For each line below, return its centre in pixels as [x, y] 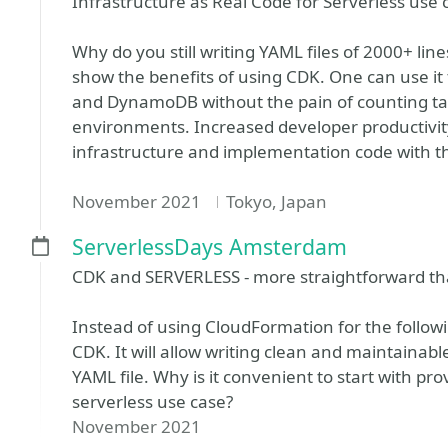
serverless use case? [152, 402]
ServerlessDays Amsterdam [209, 247]
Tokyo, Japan [276, 202]
